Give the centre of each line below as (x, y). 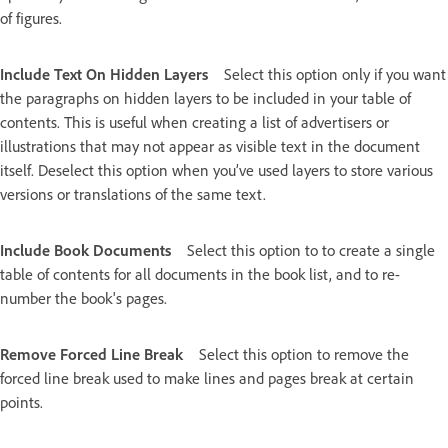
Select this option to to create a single (311, 250)
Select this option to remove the (304, 354)
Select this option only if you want (335, 74)
